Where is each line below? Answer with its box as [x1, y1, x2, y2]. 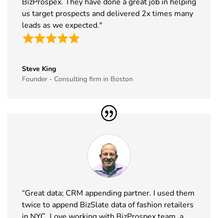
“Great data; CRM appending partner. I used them [22, 187, 195, 199]
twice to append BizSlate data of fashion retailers [22, 199, 194, 210]
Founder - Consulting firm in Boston [22, 74, 133, 84]
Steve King [22, 64, 56, 74]
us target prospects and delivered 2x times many [22, 8, 193, 19]
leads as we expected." [22, 19, 102, 31]
